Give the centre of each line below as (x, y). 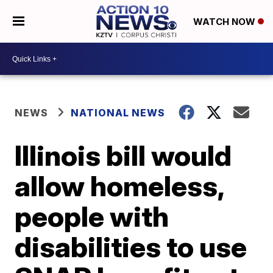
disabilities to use (131, 247)
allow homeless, (119, 186)
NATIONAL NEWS (118, 113)
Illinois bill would (123, 155)
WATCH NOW (225, 22)
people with (92, 216)
